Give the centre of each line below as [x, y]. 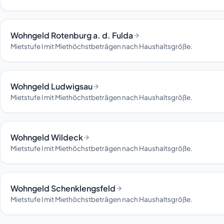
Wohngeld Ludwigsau [51, 86]
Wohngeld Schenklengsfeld [63, 188]
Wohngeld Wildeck [47, 137]
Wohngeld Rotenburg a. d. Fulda [72, 35]
